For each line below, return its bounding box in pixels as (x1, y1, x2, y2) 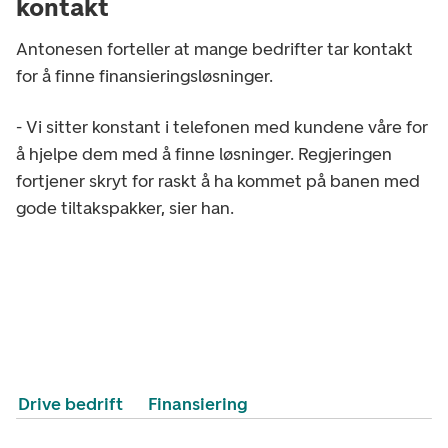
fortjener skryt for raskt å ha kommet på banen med (16, 169, 420, 192)
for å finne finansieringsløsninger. (16, 64, 273, 87)
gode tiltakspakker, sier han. (16, 196, 234, 219)
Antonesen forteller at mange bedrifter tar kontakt (16, 37, 413, 60)
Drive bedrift (18, 392, 124, 415)
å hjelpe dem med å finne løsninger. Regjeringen (16, 142, 392, 165)
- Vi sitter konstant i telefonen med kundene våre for (16, 115, 428, 138)
